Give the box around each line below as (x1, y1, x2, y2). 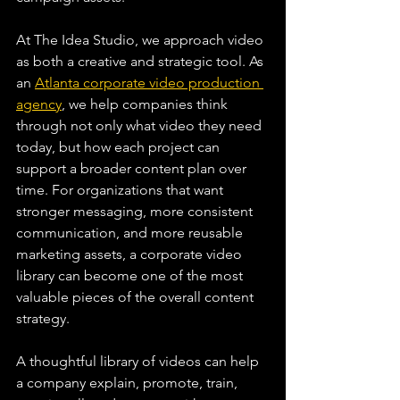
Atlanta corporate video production (35, 73, 263, 91)
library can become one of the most (16, 266, 246, 284)
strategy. (16, 309, 70, 327)
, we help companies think (62, 95, 231, 112)
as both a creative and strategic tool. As (16, 52, 267, 70)
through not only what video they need (16, 116, 265, 134)
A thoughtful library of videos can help (16, 352, 262, 370)
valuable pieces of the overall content (16, 287, 257, 305)
